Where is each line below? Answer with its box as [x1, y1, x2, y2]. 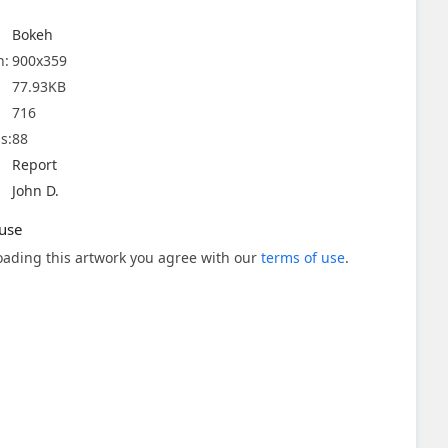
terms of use [261, 248, 345, 267]
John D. [12, 181, 59, 200]
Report [12, 155, 57, 174]
